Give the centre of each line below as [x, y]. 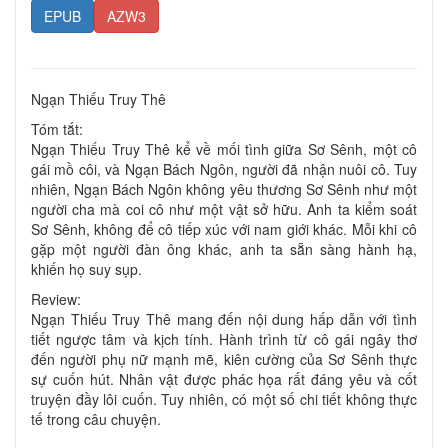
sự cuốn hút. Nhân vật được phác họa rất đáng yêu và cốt [224, 378]
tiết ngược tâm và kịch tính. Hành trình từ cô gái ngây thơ [224, 338]
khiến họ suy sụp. [86, 268]
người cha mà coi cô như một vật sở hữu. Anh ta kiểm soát [224, 208]
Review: [56, 298]
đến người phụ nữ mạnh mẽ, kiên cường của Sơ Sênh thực [224, 358]
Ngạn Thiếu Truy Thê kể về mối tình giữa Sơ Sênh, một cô [224, 148]
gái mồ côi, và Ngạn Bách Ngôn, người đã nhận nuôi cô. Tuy [224, 168]
